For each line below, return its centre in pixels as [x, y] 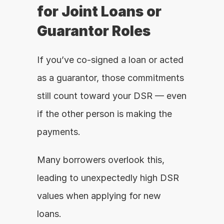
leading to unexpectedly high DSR [108, 178]
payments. [59, 132]
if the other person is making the [104, 114]
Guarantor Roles [94, 31]
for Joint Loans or [99, 11]
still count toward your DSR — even [112, 96]
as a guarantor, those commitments [110, 78]
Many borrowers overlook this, [101, 160]
